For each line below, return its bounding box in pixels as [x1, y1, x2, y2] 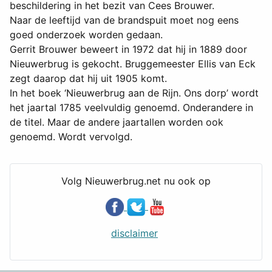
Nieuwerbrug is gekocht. [10, 58, 122, 70]
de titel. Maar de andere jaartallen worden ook [10, 116, 223, 129]
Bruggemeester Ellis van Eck [122, 58, 256, 70]
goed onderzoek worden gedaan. [10, 29, 166, 41]
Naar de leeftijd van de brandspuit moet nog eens [10, 14, 239, 27]
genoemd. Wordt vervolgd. [10, 131, 132, 143]
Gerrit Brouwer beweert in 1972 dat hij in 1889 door [10, 43, 247, 56]
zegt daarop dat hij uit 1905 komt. [10, 72, 167, 85]
